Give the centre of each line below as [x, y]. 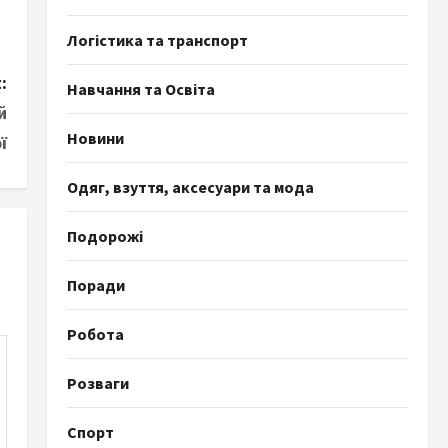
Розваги [97, 383]
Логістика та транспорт [157, 40]
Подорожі [104, 236]
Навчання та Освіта [140, 89]
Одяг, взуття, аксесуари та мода [190, 187]
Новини [95, 138]
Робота [95, 334]
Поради [95, 285]
